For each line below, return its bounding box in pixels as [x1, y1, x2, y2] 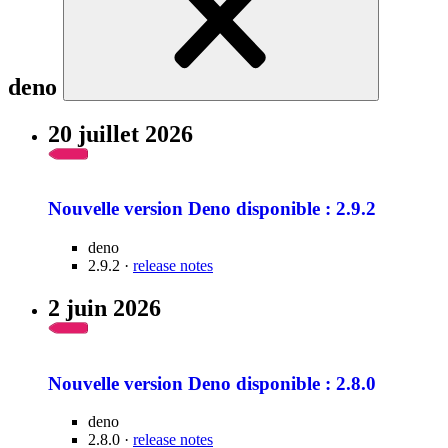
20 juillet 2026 [48, 120, 193, 147]
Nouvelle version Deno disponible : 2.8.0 [48, 372, 376, 394]
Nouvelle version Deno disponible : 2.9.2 [48, 198, 376, 220]
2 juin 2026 [48, 295, 161, 322]
